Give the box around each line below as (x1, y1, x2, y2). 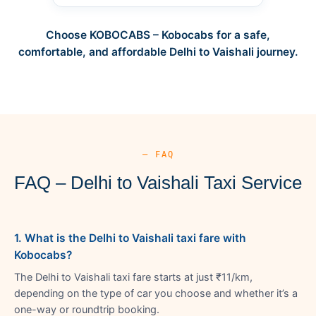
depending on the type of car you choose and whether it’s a (14, 286, 298, 300)
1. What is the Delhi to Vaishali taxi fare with (14, 231, 246, 245)
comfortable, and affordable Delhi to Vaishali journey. (18, 44, 298, 59)
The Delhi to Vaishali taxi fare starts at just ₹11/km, (14, 270, 253, 284)
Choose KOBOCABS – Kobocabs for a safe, (46, 28, 270, 42)
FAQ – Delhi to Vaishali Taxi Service (14, 171, 302, 193)
